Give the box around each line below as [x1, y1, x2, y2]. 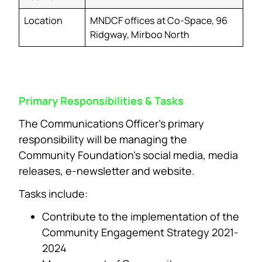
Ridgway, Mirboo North [90, 27, 190, 41]
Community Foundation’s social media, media [19, 147, 238, 162]
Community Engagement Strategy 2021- [42, 225, 239, 239]
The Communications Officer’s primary [19, 116, 204, 130]
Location [24, 13, 63, 27]
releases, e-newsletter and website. [19, 163, 195, 178]
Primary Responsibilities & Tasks [19, 93, 184, 108]
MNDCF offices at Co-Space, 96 [90, 13, 228, 27]
